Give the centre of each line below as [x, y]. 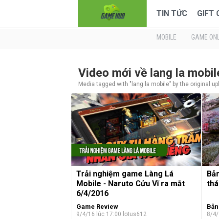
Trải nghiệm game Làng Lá [125, 174]
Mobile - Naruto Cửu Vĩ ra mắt [131, 183]
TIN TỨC [172, 13]
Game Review [97, 207]
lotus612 [135, 214]
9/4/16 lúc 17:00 [99, 214]
